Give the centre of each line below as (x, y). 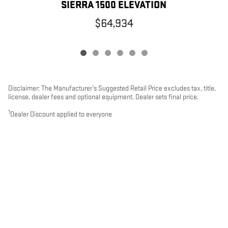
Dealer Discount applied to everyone (61, 115)
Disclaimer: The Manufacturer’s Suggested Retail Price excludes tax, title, (112, 89)
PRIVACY (200, 197)
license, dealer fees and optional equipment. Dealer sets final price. (103, 97)
